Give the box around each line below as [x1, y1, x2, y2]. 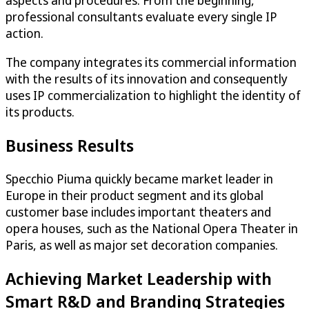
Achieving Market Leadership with [6, 266, 272, 290]
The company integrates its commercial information [6, 54, 297, 71]
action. [6, 25, 43, 42]
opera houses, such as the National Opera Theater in [6, 219, 298, 237]
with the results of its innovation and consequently [6, 70, 288, 88]
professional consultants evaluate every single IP [6, 8, 277, 26]
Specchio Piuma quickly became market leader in [6, 170, 273, 187]
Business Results [6, 134, 134, 157]
